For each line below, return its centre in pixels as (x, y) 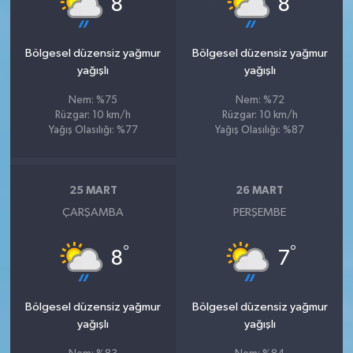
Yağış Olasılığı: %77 (93, 130)
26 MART (260, 191)
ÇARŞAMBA (93, 212)
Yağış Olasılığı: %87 (260, 130)
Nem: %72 (260, 100)
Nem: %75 (93, 100)
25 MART (93, 191)
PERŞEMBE (260, 212)
